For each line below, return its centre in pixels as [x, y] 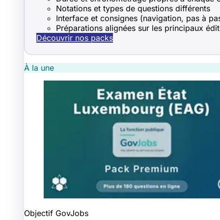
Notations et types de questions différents [133, 9]
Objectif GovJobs [56, 213]
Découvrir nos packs [75, 38]
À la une [39, 68]
